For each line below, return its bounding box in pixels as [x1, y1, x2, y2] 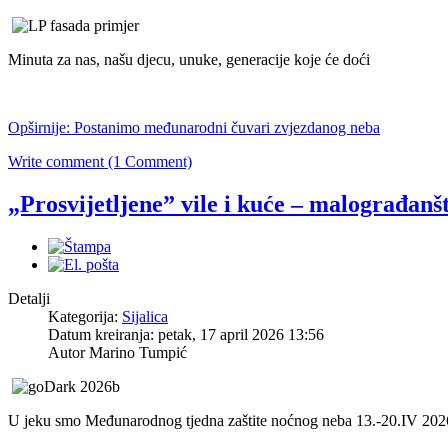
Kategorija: [48, 308, 122, 326]
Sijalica [122, 308, 168, 326]
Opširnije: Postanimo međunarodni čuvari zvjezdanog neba [8, 119, 380, 137]
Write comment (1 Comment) [8, 153, 192, 171]
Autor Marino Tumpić [48, 344, 187, 362]
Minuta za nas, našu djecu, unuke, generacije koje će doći [8, 51, 370, 69]
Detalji [8, 290, 50, 308]
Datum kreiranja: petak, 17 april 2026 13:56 [48, 326, 324, 344]
